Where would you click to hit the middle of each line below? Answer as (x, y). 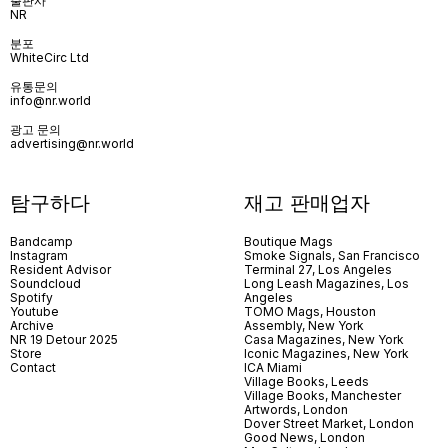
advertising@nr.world (72, 144)
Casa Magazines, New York (324, 340)
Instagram (39, 256)
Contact (33, 368)
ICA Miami (274, 368)
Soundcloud (45, 284)
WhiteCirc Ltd (49, 58)
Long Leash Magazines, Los (326, 284)
